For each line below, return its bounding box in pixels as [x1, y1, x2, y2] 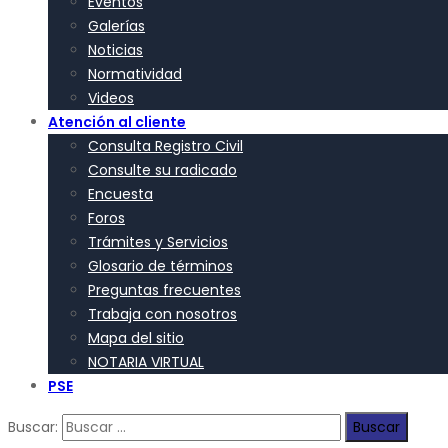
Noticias [88, 40, 143, 60]
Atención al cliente [48, 112, 186, 132]
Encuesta [88, 184, 153, 204]
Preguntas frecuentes [88, 280, 241, 300]
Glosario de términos [88, 256, 233, 276]
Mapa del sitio [88, 328, 184, 348]
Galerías [88, 16, 145, 36]
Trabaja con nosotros [88, 304, 237, 324]
